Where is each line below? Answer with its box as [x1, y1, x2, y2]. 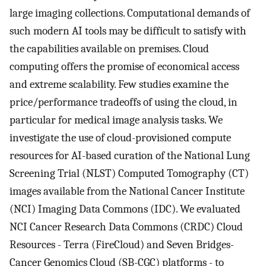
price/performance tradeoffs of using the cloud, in [9, 96, 237, 109]
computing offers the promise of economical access [9, 60, 239, 74]
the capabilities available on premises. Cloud [9, 42, 209, 56]
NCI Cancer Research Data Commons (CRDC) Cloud [9, 220, 243, 234]
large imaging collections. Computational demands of [9, 7, 250, 20]
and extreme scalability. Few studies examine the [9, 78, 229, 91]
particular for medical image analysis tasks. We [9, 113, 223, 127]
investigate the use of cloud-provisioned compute [9, 131, 231, 145]
